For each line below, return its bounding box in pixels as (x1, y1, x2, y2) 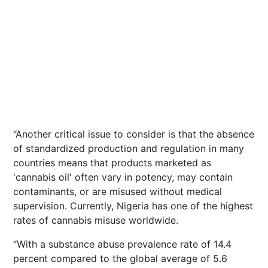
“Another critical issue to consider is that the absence (13, 128, 254, 140)
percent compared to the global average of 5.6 (13, 252, 227, 264)
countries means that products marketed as (13, 157, 211, 169)
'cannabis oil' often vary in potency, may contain (13, 171, 233, 183)
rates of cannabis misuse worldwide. (13, 214, 178, 226)
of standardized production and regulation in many (13, 142, 244, 154)
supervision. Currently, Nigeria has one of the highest (13, 200, 253, 212)
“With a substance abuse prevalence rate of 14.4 (13, 238, 232, 250)
